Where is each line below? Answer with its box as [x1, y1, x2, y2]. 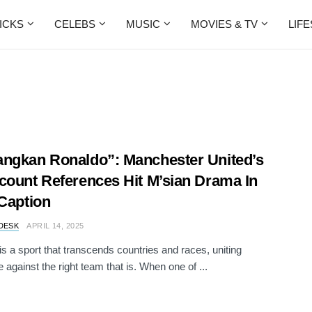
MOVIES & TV [191, 18, 258, 30]
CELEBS [54, 18, 95, 30]
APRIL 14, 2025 [26, 221, 84, 230]
